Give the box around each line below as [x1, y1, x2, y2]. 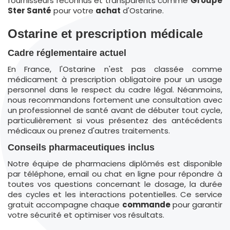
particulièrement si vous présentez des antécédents [8, 115, 222, 126]
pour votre [51, 5, 95, 16]
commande [122, 199, 170, 210]
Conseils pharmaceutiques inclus [8, 142, 155, 152]
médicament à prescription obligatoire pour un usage [8, 74, 222, 85]
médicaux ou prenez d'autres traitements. [8, 125, 170, 136]
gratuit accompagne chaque [8, 199, 122, 210]
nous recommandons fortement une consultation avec [8, 94, 222, 105]
